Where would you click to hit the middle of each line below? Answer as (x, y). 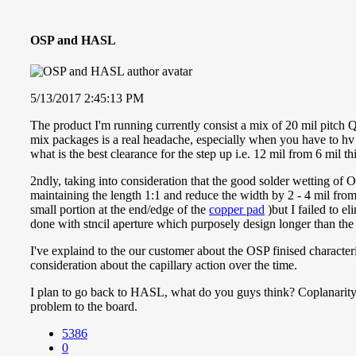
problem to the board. (84, 306)
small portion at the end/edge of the (120, 209)
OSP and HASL (73, 40)
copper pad (237, 209)
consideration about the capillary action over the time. (164, 265)
